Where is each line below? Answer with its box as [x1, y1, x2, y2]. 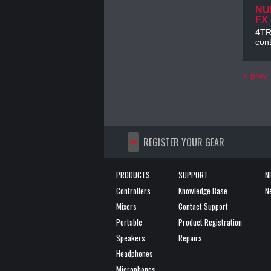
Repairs [178, 231, 202, 244]
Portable [116, 215, 142, 228]
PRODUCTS [116, 168, 150, 181]
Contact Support [178, 200, 228, 212]
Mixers [116, 200, 137, 212]
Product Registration [178, 215, 242, 228]
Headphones [116, 247, 153, 260]
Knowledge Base [178, 184, 227, 197]
